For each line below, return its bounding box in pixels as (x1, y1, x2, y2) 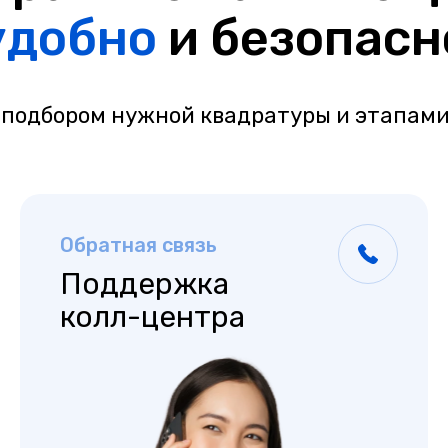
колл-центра (60, 299, 245, 336)
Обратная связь (60, 233, 217, 258)
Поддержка (60, 266, 229, 303)
